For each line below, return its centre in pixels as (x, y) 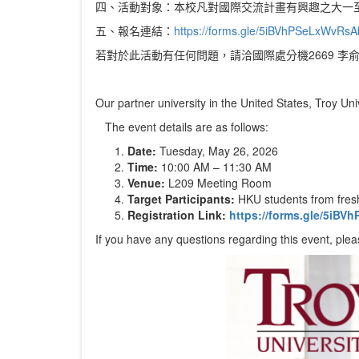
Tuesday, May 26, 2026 (217, 150)
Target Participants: (181, 198)
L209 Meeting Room (218, 182)
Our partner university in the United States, (205, 102)
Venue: (146, 182)
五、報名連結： (134, 30)
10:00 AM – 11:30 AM (214, 166)
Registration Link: (176, 214)
